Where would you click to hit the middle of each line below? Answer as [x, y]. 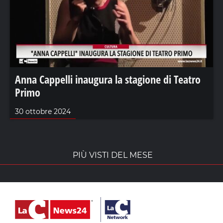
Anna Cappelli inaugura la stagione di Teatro [108, 79]
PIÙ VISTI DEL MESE [113, 155]
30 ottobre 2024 [43, 111]
